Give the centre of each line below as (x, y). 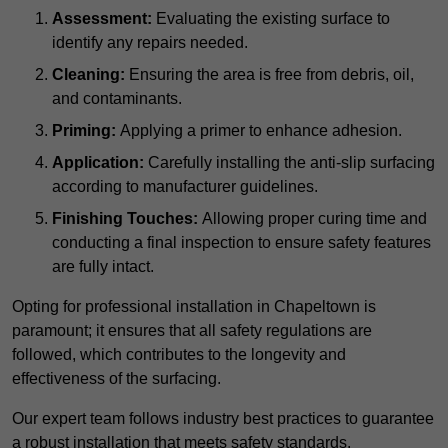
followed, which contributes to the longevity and (179, 355)
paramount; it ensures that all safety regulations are (192, 331)
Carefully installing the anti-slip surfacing (289, 163)
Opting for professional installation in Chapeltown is (194, 307)
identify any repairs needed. (150, 43)
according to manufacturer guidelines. (185, 187)
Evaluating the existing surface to (271, 19)
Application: (98, 163)
